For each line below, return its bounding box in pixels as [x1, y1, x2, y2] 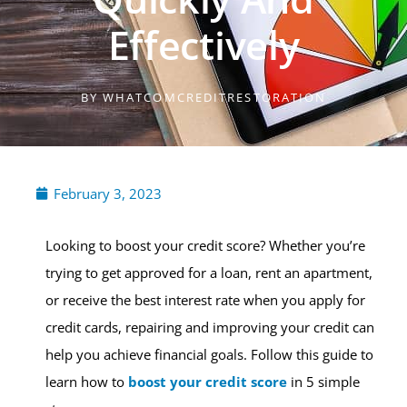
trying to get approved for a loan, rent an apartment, [45, 263, 372, 282]
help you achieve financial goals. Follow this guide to [45, 345, 373, 363]
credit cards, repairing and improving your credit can [45, 318, 374, 336]
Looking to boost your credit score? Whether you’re [45, 236, 365, 254]
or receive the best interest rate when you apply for [45, 291, 365, 309]
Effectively [107, 18, 300, 72]
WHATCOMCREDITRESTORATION [97, 89, 327, 105]
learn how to [45, 372, 128, 391]
